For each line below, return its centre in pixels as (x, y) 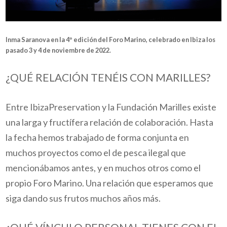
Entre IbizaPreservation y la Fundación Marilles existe (111, 107)
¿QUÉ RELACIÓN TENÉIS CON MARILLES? (108, 78)
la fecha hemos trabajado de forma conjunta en (98, 137)
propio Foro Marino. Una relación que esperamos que (110, 183)
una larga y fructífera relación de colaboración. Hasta (110, 122)
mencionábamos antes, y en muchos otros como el (103, 167)
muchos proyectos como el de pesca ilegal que (96, 152)
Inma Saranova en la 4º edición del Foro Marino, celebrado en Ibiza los (111, 39)
